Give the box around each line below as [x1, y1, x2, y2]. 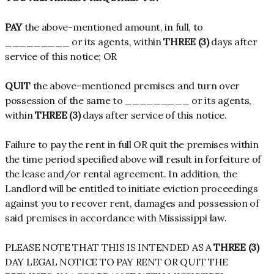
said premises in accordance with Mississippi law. [5, 212, 227, 224]
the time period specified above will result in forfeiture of [5, 153, 262, 165]
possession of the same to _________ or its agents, [5, 94, 252, 106]
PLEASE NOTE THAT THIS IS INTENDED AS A [5, 241, 214, 253]
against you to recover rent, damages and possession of [5, 197, 259, 209]
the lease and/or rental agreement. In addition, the [5, 168, 237, 180]
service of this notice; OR [5, 50, 117, 62]
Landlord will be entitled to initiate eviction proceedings [5, 182, 258, 194]
